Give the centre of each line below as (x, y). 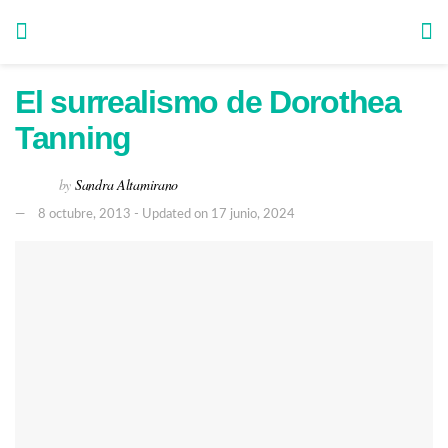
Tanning (73, 138)
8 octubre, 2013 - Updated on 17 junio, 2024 (166, 214)
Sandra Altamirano (126, 184)
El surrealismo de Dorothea (208, 102)
